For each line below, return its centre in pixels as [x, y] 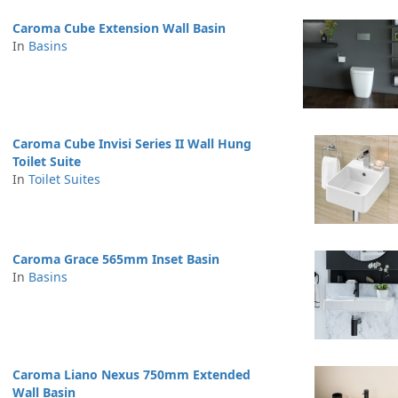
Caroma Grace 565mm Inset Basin [116, 259]
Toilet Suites [64, 179]
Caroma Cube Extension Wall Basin [119, 28]
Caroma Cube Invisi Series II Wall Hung [132, 143]
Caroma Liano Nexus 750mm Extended [131, 374]
